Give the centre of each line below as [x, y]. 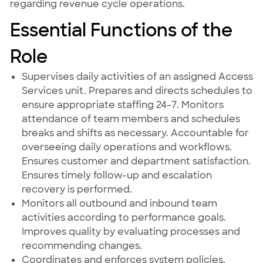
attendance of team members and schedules [131, 119]
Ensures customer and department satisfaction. [136, 161]
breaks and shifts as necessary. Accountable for [135, 133]
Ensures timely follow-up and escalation [117, 176]
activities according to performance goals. [124, 218]
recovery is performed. [77, 190]
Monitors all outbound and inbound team [119, 204]
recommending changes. [82, 246]
